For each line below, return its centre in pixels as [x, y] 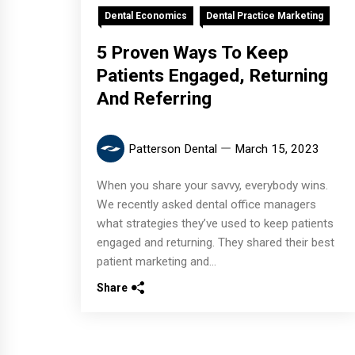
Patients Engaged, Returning [212, 75]
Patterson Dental [173, 149]
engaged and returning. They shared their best [216, 242]
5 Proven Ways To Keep [193, 52]
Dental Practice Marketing [265, 15]
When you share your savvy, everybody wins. [212, 185]
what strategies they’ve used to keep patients [215, 223]
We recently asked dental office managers [206, 204]
